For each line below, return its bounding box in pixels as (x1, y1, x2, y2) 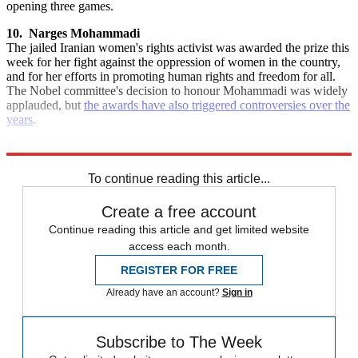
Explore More (6, 139, 77, 153)
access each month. (128, 239, 230, 253)
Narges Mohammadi (29, 26, 140, 40)
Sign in (221, 286, 253, 298)
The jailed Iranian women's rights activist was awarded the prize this (6, 40, 349, 54)
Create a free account (101, 202, 257, 221)
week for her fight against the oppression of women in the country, (6, 54, 340, 69)
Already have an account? (105, 286, 222, 298)
